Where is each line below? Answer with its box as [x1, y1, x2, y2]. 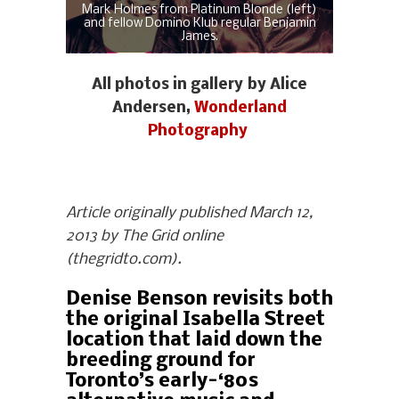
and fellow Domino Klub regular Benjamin [83, 17, 316, 31]
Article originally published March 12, [66, 205, 313, 223]
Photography [147, 123, 252, 141]
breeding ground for [66, 351, 256, 372]
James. [181, 30, 218, 45]
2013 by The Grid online [66, 228, 224, 246]
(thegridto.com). [66, 251, 182, 269]
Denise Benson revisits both [66, 289, 333, 311]
